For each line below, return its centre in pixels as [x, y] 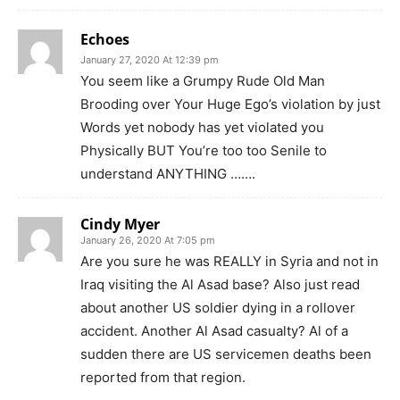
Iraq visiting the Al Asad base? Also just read [220, 285]
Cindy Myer [120, 225]
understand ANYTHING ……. [168, 174]
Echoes [105, 40]
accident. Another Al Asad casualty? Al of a [214, 331]
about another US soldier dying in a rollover [218, 308]
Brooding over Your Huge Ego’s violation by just [230, 104]
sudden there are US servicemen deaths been [226, 354]
